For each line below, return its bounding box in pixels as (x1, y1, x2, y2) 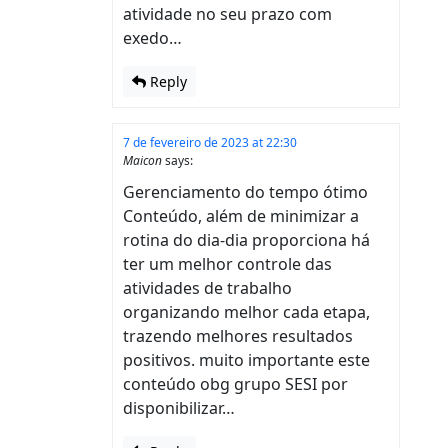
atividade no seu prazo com (123, 2, 332, 25)
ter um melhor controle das (123, 252, 332, 275)
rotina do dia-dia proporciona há (123, 228, 370, 251)
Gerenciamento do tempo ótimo (123, 180, 368, 203)
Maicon (123, 151, 162, 169)
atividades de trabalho (123, 276, 292, 299)
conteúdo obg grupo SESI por (123, 372, 348, 395)
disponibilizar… (123, 396, 235, 419)
